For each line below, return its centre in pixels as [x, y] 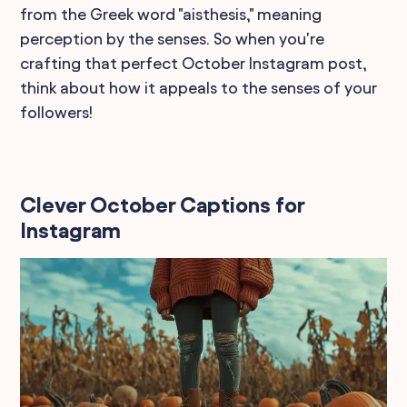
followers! [57, 112]
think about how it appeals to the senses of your [199, 87]
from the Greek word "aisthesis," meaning [171, 14]
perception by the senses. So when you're [173, 38]
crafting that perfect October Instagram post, [194, 63]
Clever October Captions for [163, 205]
